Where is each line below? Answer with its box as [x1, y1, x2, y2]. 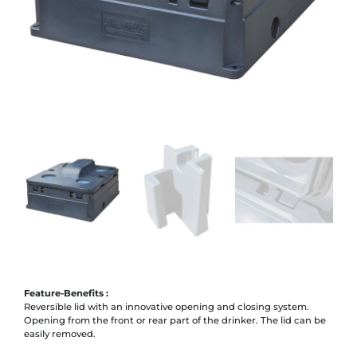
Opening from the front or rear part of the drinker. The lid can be [24, 314, 326, 326]
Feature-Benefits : [24, 287, 108, 299]
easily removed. [24, 328, 96, 339]
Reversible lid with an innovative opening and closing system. [24, 300, 309, 312]
